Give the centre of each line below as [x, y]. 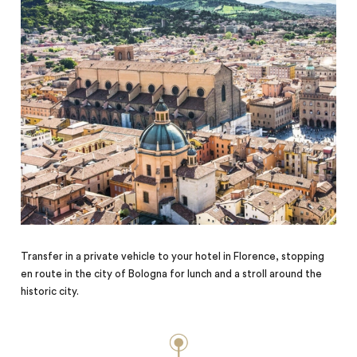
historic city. [50, 292]
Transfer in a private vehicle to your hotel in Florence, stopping [173, 257]
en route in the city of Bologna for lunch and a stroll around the [172, 275]
